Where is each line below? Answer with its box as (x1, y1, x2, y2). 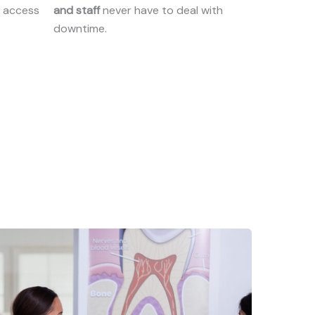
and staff (53, 3, 100, 18)
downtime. (53, 21, 107, 36)
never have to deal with (100, 3, 223, 18)
